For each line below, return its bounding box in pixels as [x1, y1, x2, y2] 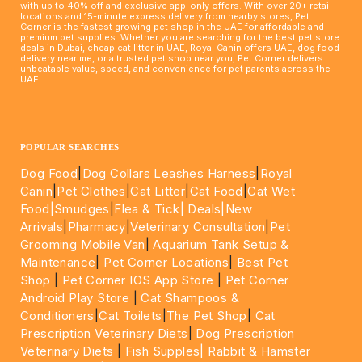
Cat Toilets [99, 308, 162, 324]
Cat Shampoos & [141, 290, 240, 306]
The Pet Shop [166, 308, 247, 324]
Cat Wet [247, 183, 296, 200]
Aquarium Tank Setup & [153, 237, 289, 253]
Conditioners [20, 308, 95, 324]
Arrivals [20, 219, 64, 235]
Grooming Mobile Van [20, 237, 145, 253]
